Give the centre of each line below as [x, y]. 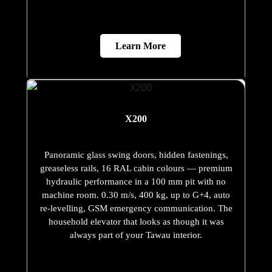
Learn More [141, 46]
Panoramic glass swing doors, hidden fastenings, [136, 155]
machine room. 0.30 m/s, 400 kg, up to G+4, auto [136, 195]
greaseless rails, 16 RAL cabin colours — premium [136, 168]
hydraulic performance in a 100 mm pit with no [136, 182]
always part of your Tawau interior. [136, 235]
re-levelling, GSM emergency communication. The [136, 209]
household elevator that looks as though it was [136, 222]
